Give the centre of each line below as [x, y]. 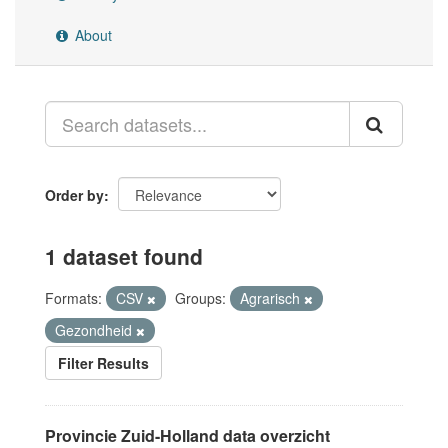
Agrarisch [272, 298]
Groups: [200, 298]
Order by [74, 195]
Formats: [73, 298]
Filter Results [103, 363]
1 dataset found [124, 256]
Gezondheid [95, 330]
